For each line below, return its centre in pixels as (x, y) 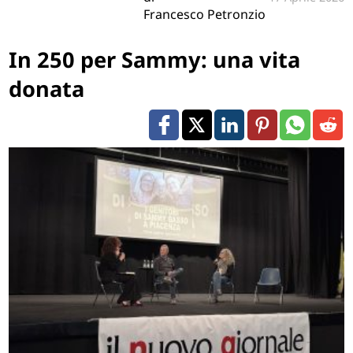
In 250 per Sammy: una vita (155, 59)
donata (47, 88)
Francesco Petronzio (204, 15)
